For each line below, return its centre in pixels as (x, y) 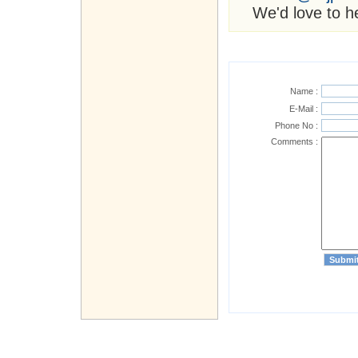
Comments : (294, 142)
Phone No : (296, 126)
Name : (304, 91)
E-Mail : (304, 109)
